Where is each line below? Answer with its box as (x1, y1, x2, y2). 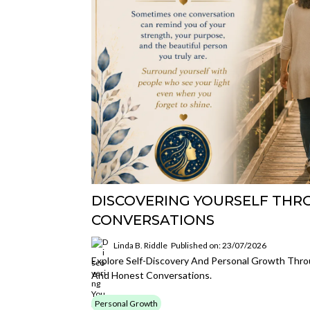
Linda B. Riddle (113, 239, 167, 250)
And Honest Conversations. (91, 269, 212, 281)
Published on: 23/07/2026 (171, 239, 266, 250)
